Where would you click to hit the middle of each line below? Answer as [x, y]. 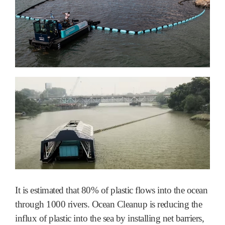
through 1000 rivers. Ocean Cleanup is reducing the [108, 204]
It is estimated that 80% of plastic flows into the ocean [111, 190]
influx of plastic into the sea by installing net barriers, [109, 218]
